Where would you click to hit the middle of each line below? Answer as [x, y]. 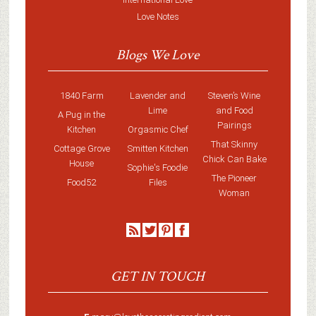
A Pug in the [82, 114]
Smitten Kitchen [158, 148]
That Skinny [235, 144]
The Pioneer [235, 178]
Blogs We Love [158, 55]
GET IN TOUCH [158, 276]
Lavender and [158, 95]
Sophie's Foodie [158, 167]
